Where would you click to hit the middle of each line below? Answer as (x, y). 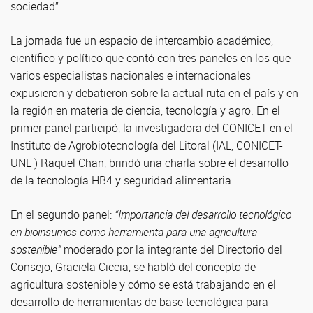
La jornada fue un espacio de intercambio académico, (142, 41)
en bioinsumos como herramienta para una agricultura (134, 232)
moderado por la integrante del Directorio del (172, 249)
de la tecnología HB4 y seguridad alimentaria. (122, 180)
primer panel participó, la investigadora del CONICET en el (152, 128)
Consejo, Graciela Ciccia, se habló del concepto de (133, 267)
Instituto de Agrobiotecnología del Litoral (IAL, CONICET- (147, 145)
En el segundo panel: (61, 214)
